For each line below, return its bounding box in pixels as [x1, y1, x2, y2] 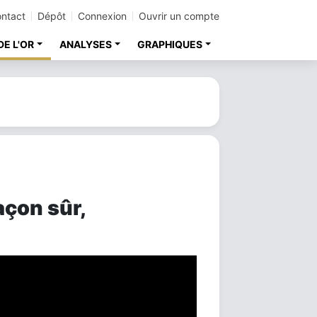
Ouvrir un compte [139, 10, 219, 22]
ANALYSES [59, 38, 113, 50]
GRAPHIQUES [137, 38, 203, 50]
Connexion [78, 10, 127, 22]
